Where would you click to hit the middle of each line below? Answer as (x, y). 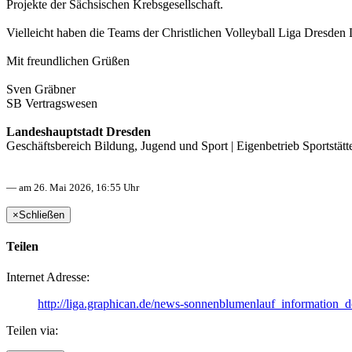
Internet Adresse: (48, 277)
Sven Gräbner (41, 89)
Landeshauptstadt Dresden (79, 131)
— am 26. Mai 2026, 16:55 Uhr (73, 187)
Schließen (42, 214)
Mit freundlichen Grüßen (68, 60)
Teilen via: (32, 331)
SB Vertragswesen (52, 103)
